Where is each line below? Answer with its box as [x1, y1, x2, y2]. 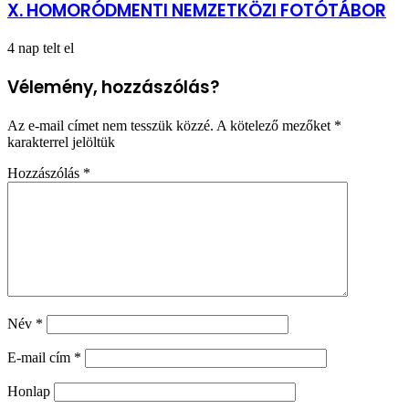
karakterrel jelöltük [7, 133, 115, 150]
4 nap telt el [7, 40, 74, 57]
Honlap [7, 383, 50, 399]
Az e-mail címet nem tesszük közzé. [7, 117, 214, 133]
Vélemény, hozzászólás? [7, 75, 219, 100]
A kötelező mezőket [216, 117, 334, 133]
